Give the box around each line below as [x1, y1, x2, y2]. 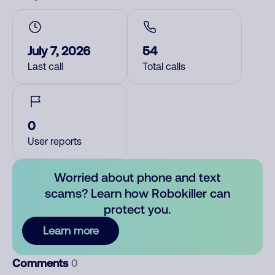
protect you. [104, 201, 171, 216]
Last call [28, 61, 63, 72]
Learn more [42, 224, 99, 237]
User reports [28, 136, 82, 147]
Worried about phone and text [54, 169, 221, 184]
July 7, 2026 [28, 43, 90, 58]
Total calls [142, 61, 185, 72]
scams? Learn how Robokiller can [44, 185, 230, 200]
